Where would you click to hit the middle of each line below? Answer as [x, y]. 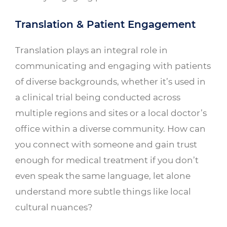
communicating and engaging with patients [113, 66]
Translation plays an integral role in [91, 50]
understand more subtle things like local [103, 192]
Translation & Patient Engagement [105, 25]
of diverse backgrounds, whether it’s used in [110, 82]
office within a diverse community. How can [110, 129]
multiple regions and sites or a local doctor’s [111, 113]
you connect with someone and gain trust [106, 144]
